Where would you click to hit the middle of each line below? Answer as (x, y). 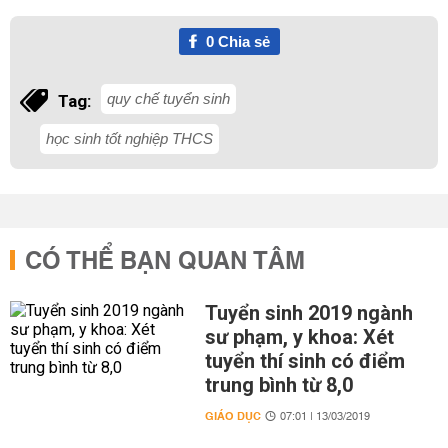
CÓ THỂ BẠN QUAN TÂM (165, 262)
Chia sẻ (241, 41)
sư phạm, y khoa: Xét (299, 337)
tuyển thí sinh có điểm (304, 361)
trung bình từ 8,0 (278, 385)
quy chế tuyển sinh (168, 98)
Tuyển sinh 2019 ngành (308, 313)
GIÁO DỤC (232, 416)
